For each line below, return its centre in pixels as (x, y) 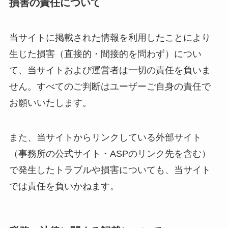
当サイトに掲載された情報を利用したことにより (110, 38)
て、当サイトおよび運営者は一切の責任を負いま (110, 70)
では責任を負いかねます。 (64, 187)
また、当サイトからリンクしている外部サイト (105, 138)
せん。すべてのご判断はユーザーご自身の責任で (110, 87)
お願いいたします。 (50, 103)
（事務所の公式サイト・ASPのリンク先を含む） (110, 154)
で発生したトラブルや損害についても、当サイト (110, 170)
